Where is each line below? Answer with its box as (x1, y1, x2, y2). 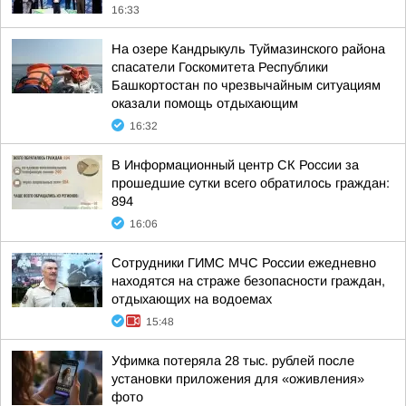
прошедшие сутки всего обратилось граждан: (111, 176, 390, 190)
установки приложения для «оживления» (111, 372, 364, 386)
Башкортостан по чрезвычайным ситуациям (111, 78, 381, 92)
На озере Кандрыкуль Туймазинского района (111, 42, 385, 56)
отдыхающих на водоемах (111, 292, 272, 306)
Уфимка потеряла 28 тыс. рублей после (111, 353, 354, 368)
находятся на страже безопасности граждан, (111, 274, 385, 288)
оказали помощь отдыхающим (111, 96, 298, 111)
